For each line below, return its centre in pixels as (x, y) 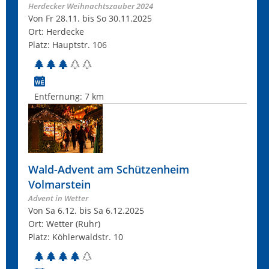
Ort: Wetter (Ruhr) (64, 224)
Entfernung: (59, 96)
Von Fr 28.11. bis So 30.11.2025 (90, 18)
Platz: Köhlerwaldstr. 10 (76, 237)
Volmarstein (59, 184)
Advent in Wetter (58, 198)
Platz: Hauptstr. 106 (68, 45)
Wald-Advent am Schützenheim (109, 169)
